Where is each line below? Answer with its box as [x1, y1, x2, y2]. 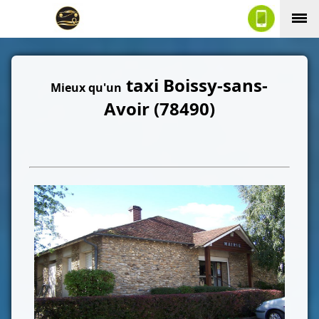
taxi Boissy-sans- [122, 73, 268, 98]
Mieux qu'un [51, 80, 122, 96]
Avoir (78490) [103, 97, 215, 121]
